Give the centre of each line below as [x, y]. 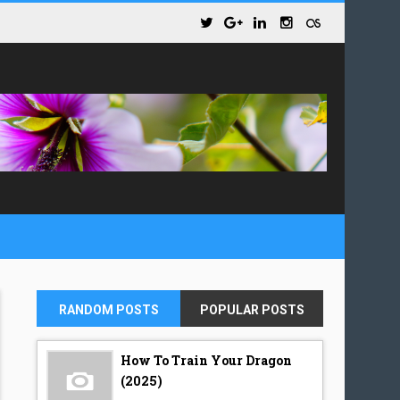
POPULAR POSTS [252, 310]
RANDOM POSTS [108, 310]
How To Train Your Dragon [207, 360]
